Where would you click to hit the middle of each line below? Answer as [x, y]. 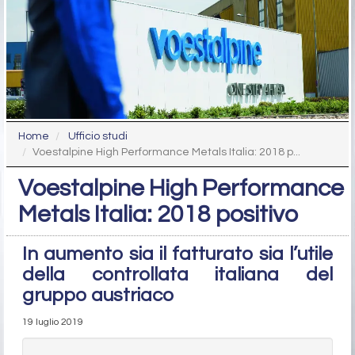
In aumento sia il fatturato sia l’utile [177, 254]
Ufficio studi [98, 137]
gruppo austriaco [98, 296]
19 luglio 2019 [53, 323]
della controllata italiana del [177, 275]
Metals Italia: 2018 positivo [158, 215]
